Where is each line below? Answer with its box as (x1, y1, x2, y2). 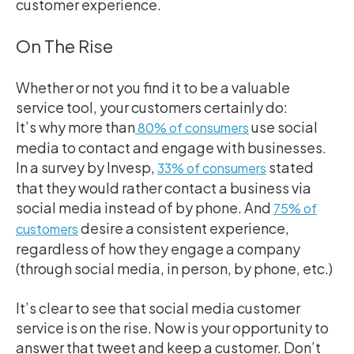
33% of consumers (157, 159, 266, 176)
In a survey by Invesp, (16, 157, 157, 176)
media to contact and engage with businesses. (16, 137, 326, 156)
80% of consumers (135, 119, 249, 136)
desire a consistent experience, (78, 218, 289, 237)
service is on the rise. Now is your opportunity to (16, 318, 329, 337)
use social (249, 117, 318, 136)
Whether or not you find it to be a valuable (16, 77, 290, 96)
